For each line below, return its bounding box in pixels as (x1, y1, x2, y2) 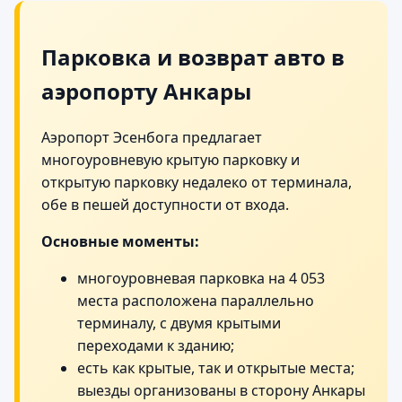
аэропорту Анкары (41, 75, 251, 106)
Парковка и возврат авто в (41, 41, 345, 72)
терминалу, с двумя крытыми (77, 312, 281, 333)
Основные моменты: (41, 231, 199, 251)
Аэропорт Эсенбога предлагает (41, 127, 262, 147)
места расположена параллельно (77, 290, 314, 310)
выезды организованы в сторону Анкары (77, 380, 365, 400)
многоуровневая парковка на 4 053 (77, 267, 325, 288)
